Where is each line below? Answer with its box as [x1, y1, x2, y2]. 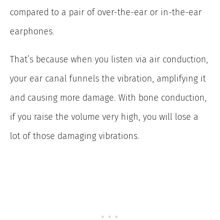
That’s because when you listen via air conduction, [10, 54, 208, 65]
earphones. [10, 26, 55, 37]
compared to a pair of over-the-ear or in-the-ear [10, 6, 202, 18]
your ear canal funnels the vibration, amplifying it [10, 73, 206, 84]
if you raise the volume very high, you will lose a [10, 111, 198, 122]
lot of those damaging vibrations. [10, 130, 139, 141]
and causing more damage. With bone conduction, [10, 92, 207, 103]
